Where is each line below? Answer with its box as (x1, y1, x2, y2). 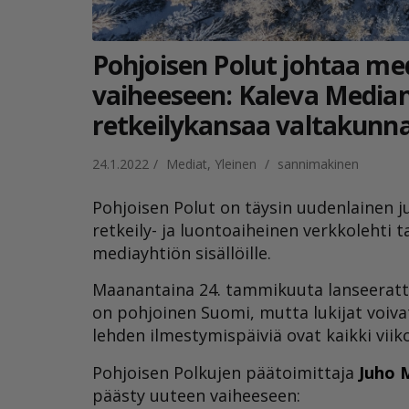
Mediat (165, 154, 207, 173)
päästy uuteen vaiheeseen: (91, 383, 300, 406)
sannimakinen (277, 154, 359, 173)
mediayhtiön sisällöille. (91, 242, 271, 265)
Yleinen (214, 154, 257, 173)
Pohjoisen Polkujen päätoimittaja (91, 361, 359, 383)
